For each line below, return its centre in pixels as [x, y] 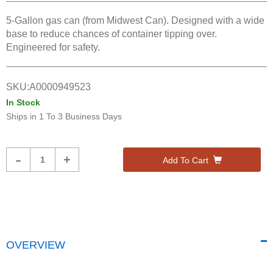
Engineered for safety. [53, 47]
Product [73, 153]
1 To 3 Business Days [80, 116]
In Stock [23, 102]
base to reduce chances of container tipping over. [112, 34]
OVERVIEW [36, 245]
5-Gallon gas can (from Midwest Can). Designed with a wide [135, 20]
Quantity [74, 166]
